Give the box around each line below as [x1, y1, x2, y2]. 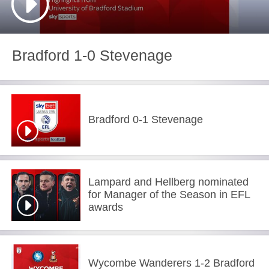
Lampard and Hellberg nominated [88, 175, 249, 189]
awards [88, 201, 124, 214]
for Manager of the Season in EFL [88, 188, 250, 201]
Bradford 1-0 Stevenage [11, 47, 172, 64]
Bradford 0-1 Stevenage [88, 113, 204, 126]
